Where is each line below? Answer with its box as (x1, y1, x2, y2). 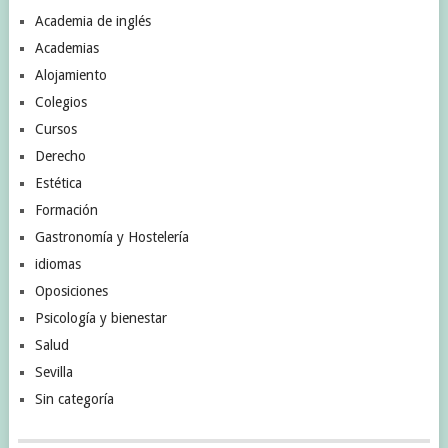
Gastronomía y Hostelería (34, 228, 189, 245)
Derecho (34, 147, 86, 164)
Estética (34, 174, 82, 191)
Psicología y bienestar (34, 309, 167, 326)
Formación (34, 201, 98, 218)
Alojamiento (34, 66, 107, 83)
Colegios (34, 93, 87, 110)
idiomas (34, 255, 81, 272)
